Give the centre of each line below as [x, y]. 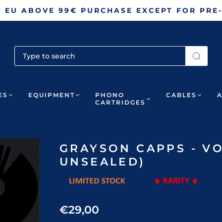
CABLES [181, 95]
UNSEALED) [103, 162]
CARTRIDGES [120, 102]
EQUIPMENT [52, 95]
